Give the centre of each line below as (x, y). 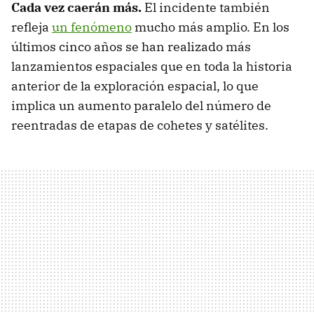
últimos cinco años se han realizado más (131, 46)
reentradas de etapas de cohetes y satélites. (141, 125)
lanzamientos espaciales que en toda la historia (152, 66)
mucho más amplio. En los (211, 27)
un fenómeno (92, 27)
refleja (32, 27)
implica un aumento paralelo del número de (141, 105)
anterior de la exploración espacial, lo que (135, 86)
